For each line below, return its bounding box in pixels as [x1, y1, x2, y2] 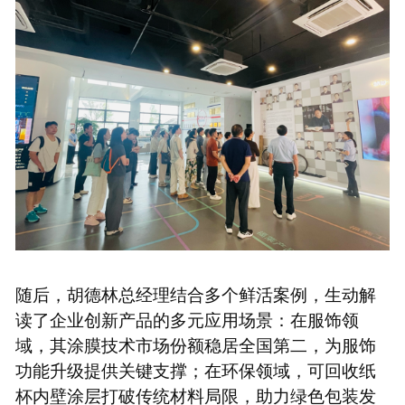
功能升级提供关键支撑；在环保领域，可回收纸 [14, 356, 376, 381]
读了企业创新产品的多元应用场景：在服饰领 [14, 306, 359, 331]
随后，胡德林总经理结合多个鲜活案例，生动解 [14, 280, 376, 306]
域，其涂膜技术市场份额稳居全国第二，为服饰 [14, 331, 376, 356]
